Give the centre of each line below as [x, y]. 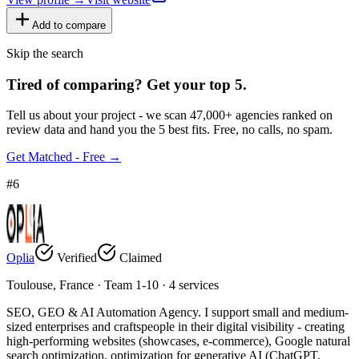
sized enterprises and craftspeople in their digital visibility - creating [175, 327]
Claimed [139, 258]
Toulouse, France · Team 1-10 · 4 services [113, 285]
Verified [75, 258]
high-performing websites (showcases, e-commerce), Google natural [178, 341]
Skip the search [45, 53]
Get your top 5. [197, 84]
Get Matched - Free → [64, 157]
